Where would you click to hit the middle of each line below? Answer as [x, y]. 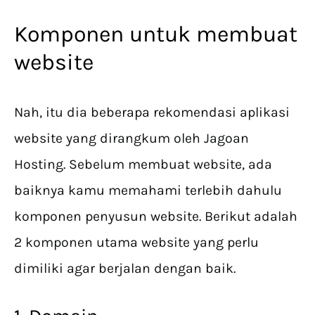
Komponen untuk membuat [156, 34]
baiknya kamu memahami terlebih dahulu [148, 191]
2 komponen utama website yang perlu [136, 243]
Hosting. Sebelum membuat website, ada [143, 165]
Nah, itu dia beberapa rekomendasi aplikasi [152, 112]
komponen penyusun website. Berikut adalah [156, 217]
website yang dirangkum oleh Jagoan [131, 139]
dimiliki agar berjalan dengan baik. [125, 269]
